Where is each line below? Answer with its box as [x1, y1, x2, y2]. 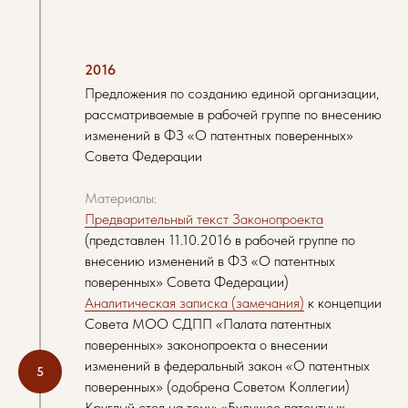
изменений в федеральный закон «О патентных [85, 357, 370, 374]
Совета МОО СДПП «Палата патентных [85, 315, 331, 332]
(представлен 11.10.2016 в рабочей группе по [85, 231, 355, 249]
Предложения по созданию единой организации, [85, 85, 379, 102]
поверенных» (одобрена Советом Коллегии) [85, 378, 350, 395]
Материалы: [85, 189, 157, 207]
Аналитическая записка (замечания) [85, 294, 304, 311]
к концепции [304, 294, 382, 311]
